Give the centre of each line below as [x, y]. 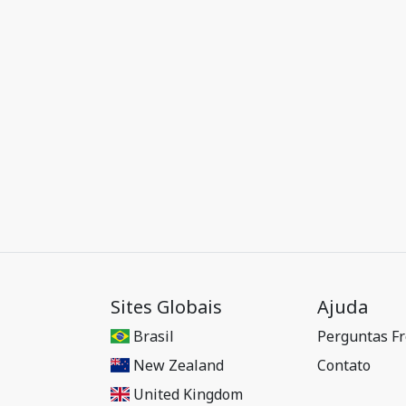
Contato [344, 365]
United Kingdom [188, 394]
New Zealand [179, 365]
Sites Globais [166, 307]
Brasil [154, 336]
